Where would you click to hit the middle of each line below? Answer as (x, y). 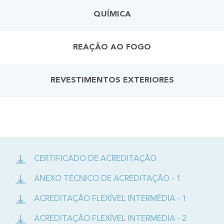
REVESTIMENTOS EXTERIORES (112, 80)
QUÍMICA (112, 14)
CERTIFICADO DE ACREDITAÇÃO (95, 159)
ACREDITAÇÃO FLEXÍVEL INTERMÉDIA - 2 (110, 219)
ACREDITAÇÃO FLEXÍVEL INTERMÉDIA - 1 (110, 199)
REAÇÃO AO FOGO (112, 47)
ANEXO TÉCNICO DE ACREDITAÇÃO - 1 (107, 179)
